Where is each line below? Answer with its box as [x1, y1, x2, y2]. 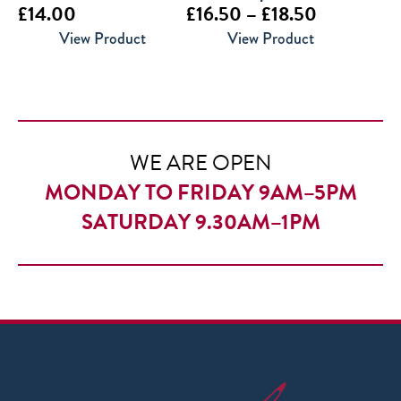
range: [316, 25, 364, 55]
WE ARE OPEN [129, 147, 272, 179]
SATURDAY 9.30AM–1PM [81, 206, 320, 238]
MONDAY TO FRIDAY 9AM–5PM [44, 176, 357, 209]
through [316, 79, 378, 108]
